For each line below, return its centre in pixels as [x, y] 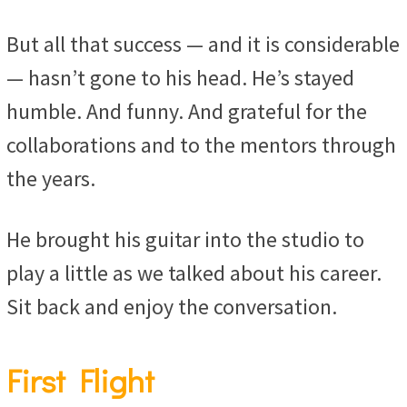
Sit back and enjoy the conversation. [172, 307]
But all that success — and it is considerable [203, 45]
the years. [51, 179]
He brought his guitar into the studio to [185, 240]
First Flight [80, 380]
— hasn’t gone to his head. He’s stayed [180, 78]
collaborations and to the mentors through [201, 145]
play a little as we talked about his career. [194, 273]
